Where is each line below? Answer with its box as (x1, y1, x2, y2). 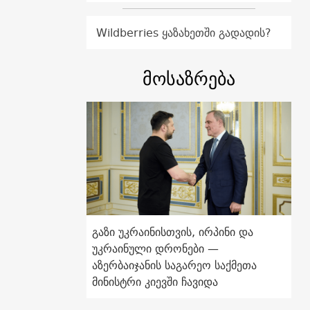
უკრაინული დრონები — (91, 238, 219, 258)
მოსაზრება (142, 63, 235, 95)
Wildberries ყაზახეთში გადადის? (95, 23, 271, 43)
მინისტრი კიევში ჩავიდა (91, 271, 218, 291)
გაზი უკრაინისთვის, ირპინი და (91, 221, 253, 241)
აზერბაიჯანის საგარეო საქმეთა (91, 255, 257, 275)
